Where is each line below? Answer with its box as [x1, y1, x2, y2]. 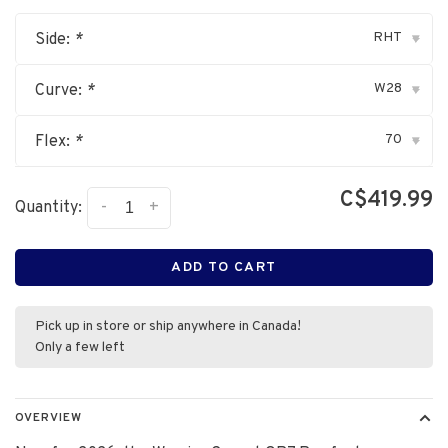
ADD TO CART [171, 259, 277, 276]
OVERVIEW [15, 410, 82, 426]
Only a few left [35, 339, 125, 356]
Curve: [35, 81, 86, 101]
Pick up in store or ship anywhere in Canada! [35, 318, 301, 335]
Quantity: [15, 198, 82, 219]
